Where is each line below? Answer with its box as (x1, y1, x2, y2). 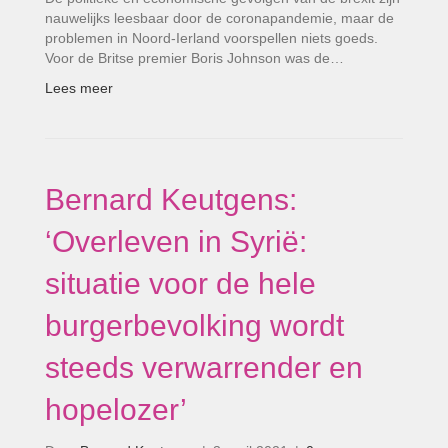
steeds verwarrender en (45, 350, 363, 384)
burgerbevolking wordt (45, 308, 344, 342)
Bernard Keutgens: (45, 182, 297, 216)
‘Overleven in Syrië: (45, 224, 307, 258)
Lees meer (45, 79, 113, 96)
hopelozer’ (45, 392, 187, 426)
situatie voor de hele (45, 266, 316, 300)
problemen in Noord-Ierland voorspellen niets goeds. (45, 29, 378, 46)
